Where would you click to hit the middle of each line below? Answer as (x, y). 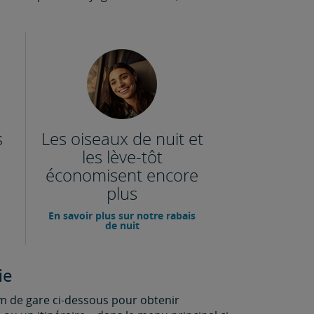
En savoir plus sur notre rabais (122, 216)
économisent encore (122, 175)
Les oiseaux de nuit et (122, 138)
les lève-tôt (122, 157)
